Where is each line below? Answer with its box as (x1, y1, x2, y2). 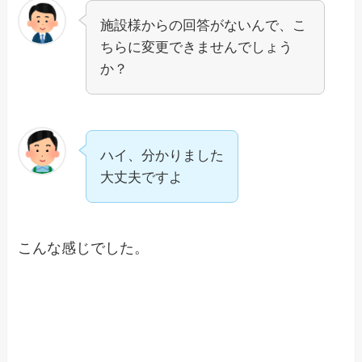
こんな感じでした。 (18, 239, 149, 256)
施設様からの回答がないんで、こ (100, 18, 307, 34)
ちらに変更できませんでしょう (100, 40, 293, 56)
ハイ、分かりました (100, 147, 225, 163)
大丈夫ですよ (100, 169, 183, 185)
